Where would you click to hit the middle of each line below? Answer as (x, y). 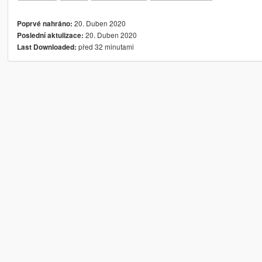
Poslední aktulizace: (50, 35)
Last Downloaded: (46, 47)
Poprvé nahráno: (44, 23)
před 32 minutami (105, 46)
